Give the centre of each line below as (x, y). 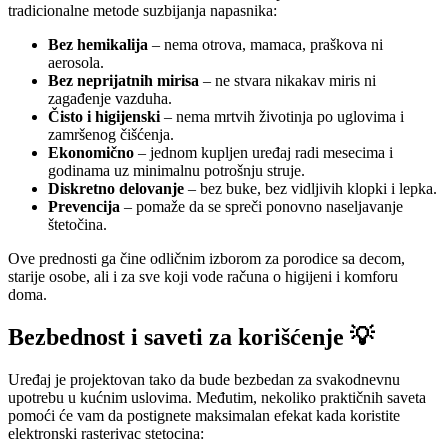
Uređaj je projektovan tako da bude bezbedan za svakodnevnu (204, 380)
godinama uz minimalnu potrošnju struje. (176, 171)
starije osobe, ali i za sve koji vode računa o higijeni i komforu (203, 277)
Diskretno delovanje (116, 189)
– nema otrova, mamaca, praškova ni (265, 45)
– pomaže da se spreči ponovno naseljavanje (261, 207)
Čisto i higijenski (104, 117)
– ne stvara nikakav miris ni (287, 81)
